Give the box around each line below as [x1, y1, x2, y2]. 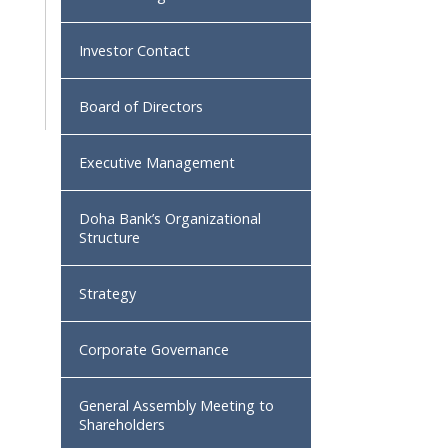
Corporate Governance [79, 340, 229, 359]
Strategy [79, 284, 136, 303]
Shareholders [79, 415, 165, 434]
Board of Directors [79, 97, 203, 116]
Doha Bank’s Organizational [79, 209, 261, 228]
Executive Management [79, 153, 235, 172]
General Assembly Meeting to [79, 396, 274, 415]
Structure [79, 228, 140, 247]
